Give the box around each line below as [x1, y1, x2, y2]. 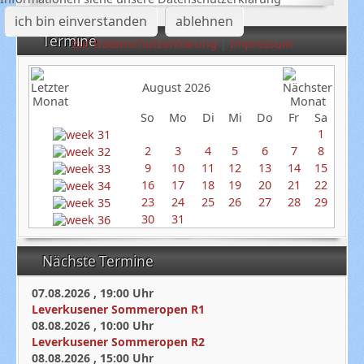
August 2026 [141, 80, 210, 96]
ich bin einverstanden [14, 12, 147, 30]
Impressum [229, 36, 292, 51]
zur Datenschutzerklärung [71, 36, 217, 51]
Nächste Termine [42, 252, 157, 271]
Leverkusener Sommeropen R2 [32, 334, 206, 350]
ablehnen [175, 12, 233, 30]
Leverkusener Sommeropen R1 [32, 301, 206, 318]
